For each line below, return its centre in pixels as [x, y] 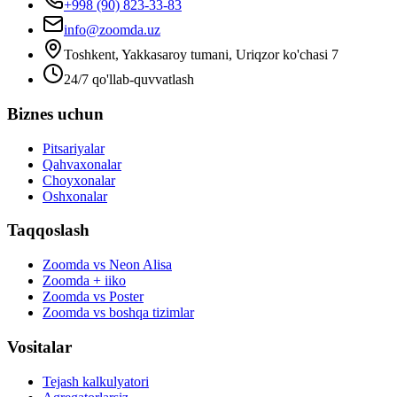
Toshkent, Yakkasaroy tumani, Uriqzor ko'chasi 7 [201, 55]
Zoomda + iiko [84, 281]
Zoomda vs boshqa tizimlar [118, 313]
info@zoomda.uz [112, 30]
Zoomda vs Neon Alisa [107, 265]
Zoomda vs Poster [93, 297]
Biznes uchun [55, 113]
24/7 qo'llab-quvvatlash [129, 80]
